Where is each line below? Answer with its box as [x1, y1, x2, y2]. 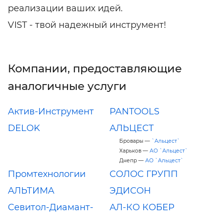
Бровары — [119, 137, 152, 144]
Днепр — [119, 157, 145, 164]
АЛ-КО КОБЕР [109, 201, 175, 213]
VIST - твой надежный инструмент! [8, 19, 166, 30]
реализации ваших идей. [8, 2, 123, 14]
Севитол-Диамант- [8, 201, 93, 213]
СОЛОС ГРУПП [109, 168, 178, 179]
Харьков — [119, 147, 150, 154]
